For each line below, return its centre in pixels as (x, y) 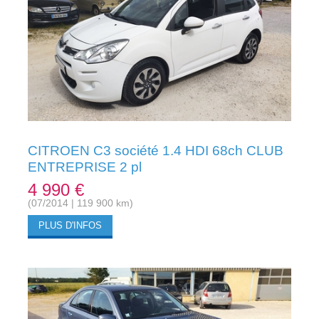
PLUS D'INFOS (70, 226)
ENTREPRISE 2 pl (84, 167)
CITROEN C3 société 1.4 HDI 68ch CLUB (155, 150)
